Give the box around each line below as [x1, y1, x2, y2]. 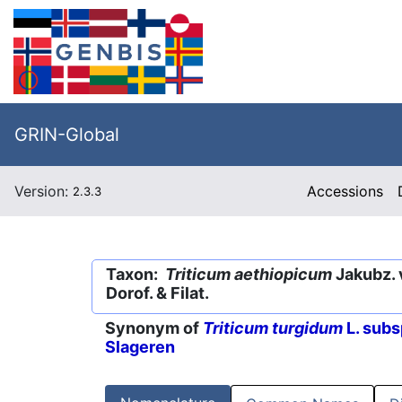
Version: [14, 182, 73, 200]
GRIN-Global [14, 124, 119, 145]
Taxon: [106, 265, 165, 284]
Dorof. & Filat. [106, 284, 209, 302]
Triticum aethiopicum [165, 265, 332, 284]
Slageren [105, 337, 175, 357]
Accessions [307, 182, 384, 200]
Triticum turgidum [203, 319, 343, 338]
